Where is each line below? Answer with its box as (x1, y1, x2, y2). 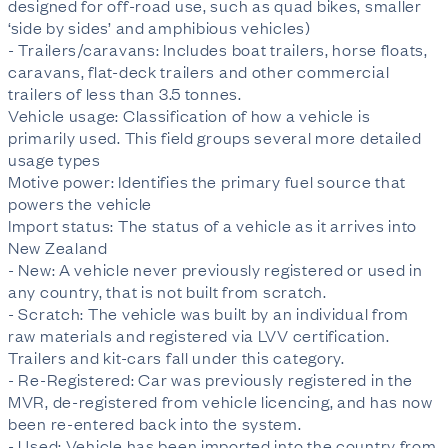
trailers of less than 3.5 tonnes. (8, 82, 242, 104)
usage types (8, 148, 101, 170)
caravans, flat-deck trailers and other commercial (8, 60, 390, 82)
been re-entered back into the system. (8, 412, 302, 434)
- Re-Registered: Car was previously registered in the (8, 368, 414, 390)
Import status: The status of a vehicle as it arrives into (8, 214, 418, 236)
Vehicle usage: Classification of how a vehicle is (8, 104, 371, 126)
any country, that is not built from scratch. (8, 280, 327, 302)
